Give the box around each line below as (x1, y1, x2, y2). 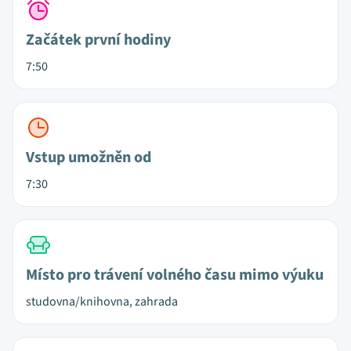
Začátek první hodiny (26, 29, 171, 51)
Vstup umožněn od (26, 147, 151, 168)
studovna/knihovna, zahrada (26, 293, 178, 310)
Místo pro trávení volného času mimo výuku (26, 264, 324, 286)
